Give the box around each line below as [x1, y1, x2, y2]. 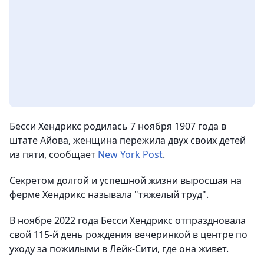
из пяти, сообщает [9, 148, 98, 161]
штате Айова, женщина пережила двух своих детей [9, 134, 246, 147]
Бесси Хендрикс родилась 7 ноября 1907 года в [9, 120, 226, 133]
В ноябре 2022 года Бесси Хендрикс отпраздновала [9, 214, 246, 227]
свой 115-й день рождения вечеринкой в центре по [9, 228, 247, 241]
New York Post [98, 148, 163, 161]
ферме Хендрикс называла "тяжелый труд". [9, 188, 209, 201]
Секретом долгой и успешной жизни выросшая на [9, 174, 242, 187]
